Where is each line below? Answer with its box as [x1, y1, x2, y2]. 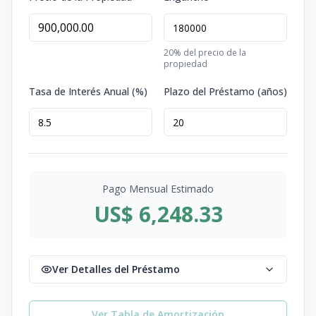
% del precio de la [174, 47, 246, 59]
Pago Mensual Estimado [102, 182, 214, 195]
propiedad [164, 58, 207, 70]
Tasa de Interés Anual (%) [29, 85, 147, 98]
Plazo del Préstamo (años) [164, 85, 287, 98]
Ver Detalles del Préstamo [52, 262, 180, 276]
